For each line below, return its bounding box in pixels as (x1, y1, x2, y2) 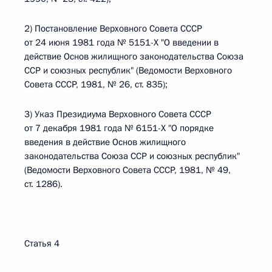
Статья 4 (24, 237, 59, 250)
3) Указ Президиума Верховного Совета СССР (24, 108, 211, 120)
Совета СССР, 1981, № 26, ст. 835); (24, 78, 168, 90)
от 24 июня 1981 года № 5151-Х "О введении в (24, 36, 219, 49)
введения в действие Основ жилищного (24, 136, 186, 148)
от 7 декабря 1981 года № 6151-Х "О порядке (24, 122, 214, 134)
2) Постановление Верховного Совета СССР (24, 22, 202, 35)
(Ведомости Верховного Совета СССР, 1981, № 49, (24, 164, 231, 176)
